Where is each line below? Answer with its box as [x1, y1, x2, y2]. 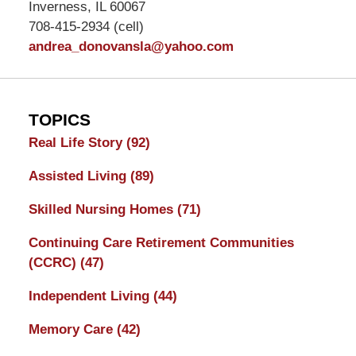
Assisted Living [28, 168, 130, 184]
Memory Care [28, 321, 117, 337]
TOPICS [28, 110, 91, 130]
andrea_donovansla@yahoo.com [28, 38, 234, 54]
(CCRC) [28, 254, 80, 270]
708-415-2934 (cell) [28, 18, 144, 34]
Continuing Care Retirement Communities [28, 234, 294, 250]
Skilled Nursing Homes [28, 201, 177, 217]
